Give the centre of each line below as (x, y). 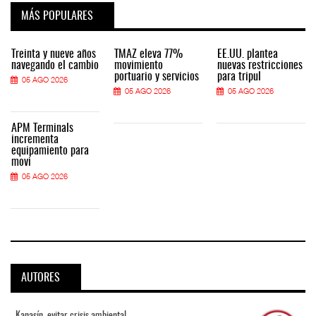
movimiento (139, 65)
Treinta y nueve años (54, 54)
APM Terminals (42, 128)
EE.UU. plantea (248, 54)
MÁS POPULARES (57, 16)
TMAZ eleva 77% (148, 54)
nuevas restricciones (260, 65)
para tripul (239, 77)
